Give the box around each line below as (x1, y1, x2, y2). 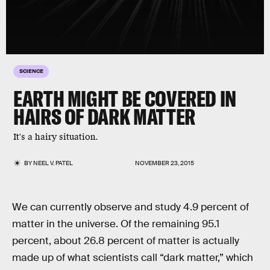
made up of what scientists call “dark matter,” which (12, 251, 253, 264)
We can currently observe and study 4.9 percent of (12, 201, 249, 213)
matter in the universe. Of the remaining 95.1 (12, 218, 219, 230)
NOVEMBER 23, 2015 (135, 159, 194, 167)
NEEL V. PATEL (33, 159, 74, 167)
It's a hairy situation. (13, 131, 98, 143)
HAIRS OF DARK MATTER (13, 103, 195, 130)
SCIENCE (19, 67, 43, 74)
